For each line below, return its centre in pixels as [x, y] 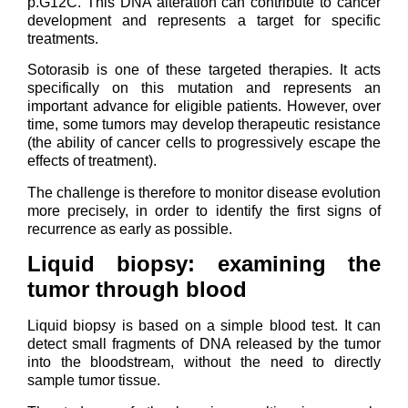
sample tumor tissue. [94, 381]
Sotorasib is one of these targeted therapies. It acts [204, 70]
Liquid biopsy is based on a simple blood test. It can [204, 326]
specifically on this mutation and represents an [204, 88]
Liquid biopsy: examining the [204, 264]
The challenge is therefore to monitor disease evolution [204, 192]
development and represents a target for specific [204, 21]
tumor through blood [137, 290]
